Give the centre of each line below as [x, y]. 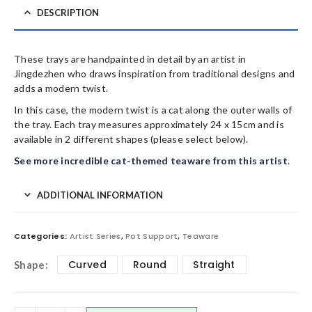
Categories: [42, 236]
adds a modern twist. [61, 88]
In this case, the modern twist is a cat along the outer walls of [153, 109]
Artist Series [95, 236]
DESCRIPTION [68, 12]
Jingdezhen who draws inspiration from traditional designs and [155, 73]
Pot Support [152, 236]
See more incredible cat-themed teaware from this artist [151, 160]
